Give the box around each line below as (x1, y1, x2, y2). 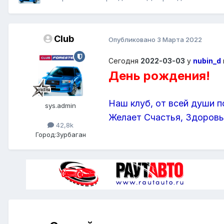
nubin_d (193, 56, 221, 65)
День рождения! (108, 68, 210, 83)
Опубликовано (108, 35, 157, 43)
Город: (35, 130, 56, 139)
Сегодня (108, 56, 140, 65)
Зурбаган (55, 130, 86, 139)
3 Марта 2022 (157, 35, 202, 43)
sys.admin (45, 101, 76, 110)
